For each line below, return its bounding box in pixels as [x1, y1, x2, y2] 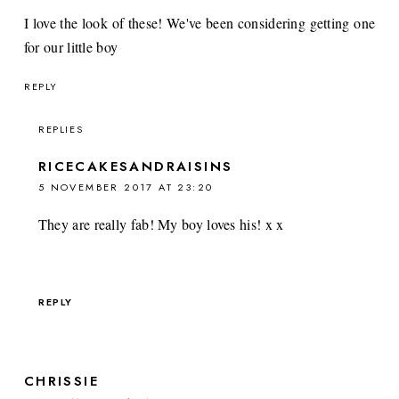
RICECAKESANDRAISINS [37, 156, 233, 176]
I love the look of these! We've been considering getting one [23, 12, 376, 32]
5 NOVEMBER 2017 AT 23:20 [37, 179, 214, 194]
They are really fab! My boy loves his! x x [37, 214, 284, 233]
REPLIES [37, 121, 84, 136]
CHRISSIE [23, 370, 100, 391]
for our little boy [23, 37, 118, 56]
